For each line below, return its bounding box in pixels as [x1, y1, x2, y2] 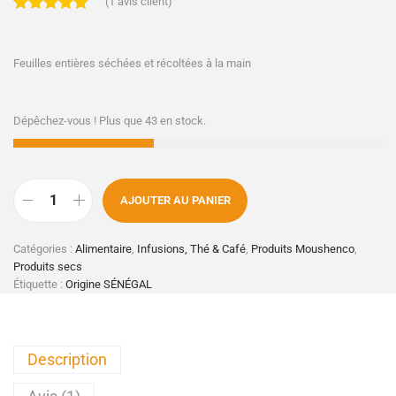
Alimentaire [75, 241, 132, 255]
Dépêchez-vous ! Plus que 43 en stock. [13, 113, 206, 127]
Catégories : [13, 241, 75, 255]
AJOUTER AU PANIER [119, 193, 231, 207]
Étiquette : [13, 277, 65, 291]
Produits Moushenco [251, 241, 354, 255]
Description [27, 349, 107, 369]
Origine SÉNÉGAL [65, 277, 152, 291]
